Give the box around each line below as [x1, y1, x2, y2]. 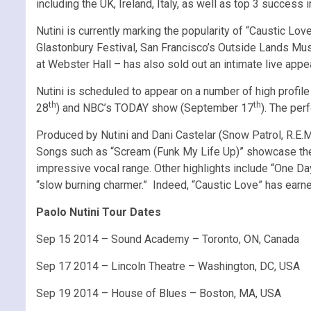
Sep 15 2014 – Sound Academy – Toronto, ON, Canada [36, 232, 299, 246]
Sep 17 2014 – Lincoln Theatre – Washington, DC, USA [36, 259, 300, 273]
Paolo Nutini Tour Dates [36, 205, 161, 219]
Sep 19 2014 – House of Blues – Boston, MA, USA [36, 286, 281, 300]
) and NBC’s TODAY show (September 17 [56, 101, 253, 115]
